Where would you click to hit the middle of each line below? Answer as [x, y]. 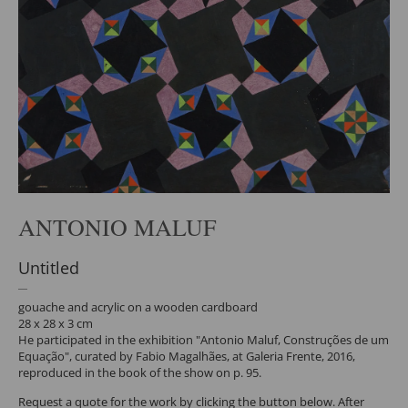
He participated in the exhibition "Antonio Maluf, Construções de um [204, 339]
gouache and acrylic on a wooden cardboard [138, 306]
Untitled [49, 267]
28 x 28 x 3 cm [56, 323]
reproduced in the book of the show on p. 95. [140, 372]
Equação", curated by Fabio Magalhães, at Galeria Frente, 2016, [187, 356]
